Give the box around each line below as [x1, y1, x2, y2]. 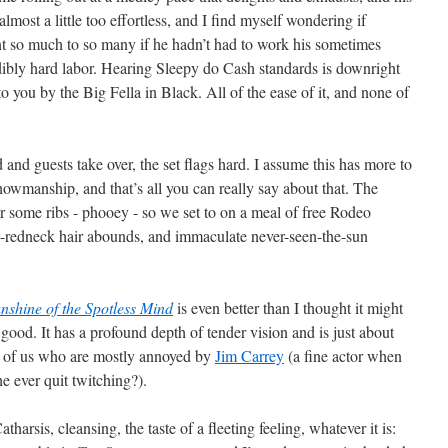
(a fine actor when [284, 345, 402, 366]
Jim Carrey [215, 345, 284, 366]
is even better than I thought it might [173, 297, 403, 318]
